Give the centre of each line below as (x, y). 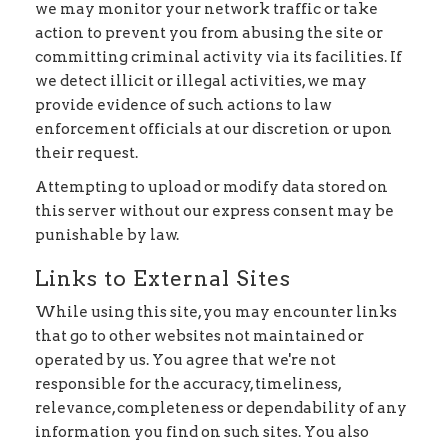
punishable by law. (107, 235)
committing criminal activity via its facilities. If (218, 56)
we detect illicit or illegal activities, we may (201, 80)
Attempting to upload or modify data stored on (211, 187)
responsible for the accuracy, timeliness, (188, 383)
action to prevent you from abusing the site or (209, 32)
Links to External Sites (163, 278)
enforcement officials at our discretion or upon (213, 128)
